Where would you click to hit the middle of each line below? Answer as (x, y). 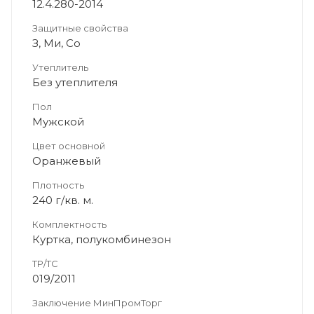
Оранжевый (67, 161)
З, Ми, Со (56, 43)
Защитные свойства (80, 28)
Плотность (58, 185)
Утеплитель (60, 67)
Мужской (58, 121)
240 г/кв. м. (63, 200)
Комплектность (69, 224)
